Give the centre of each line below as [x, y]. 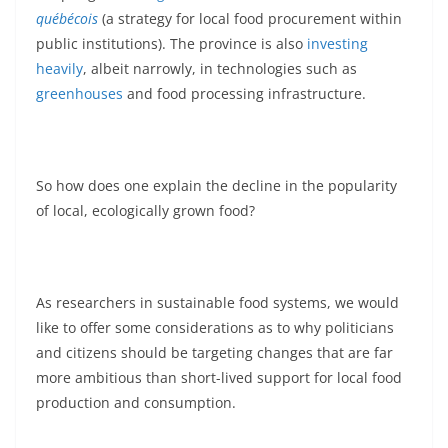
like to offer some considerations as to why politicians [215, 328]
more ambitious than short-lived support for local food [219, 378]
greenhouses [79, 94]
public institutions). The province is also [171, 44]
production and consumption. [136, 403]
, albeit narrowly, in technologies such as [220, 69]
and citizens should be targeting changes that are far [214, 353]
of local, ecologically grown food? [145, 211]
